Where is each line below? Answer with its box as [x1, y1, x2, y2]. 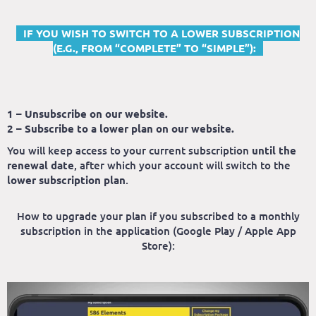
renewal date [7, 158, 74, 173]
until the [252, 143, 296, 158]
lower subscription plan [7, 173, 126, 188]
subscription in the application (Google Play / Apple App [20, 224, 296, 238]
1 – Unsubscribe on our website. [7, 107, 168, 121]
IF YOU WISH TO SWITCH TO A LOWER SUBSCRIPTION [23, 26, 300, 41]
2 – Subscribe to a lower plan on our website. [7, 121, 234, 136]
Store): [141, 238, 175, 253]
